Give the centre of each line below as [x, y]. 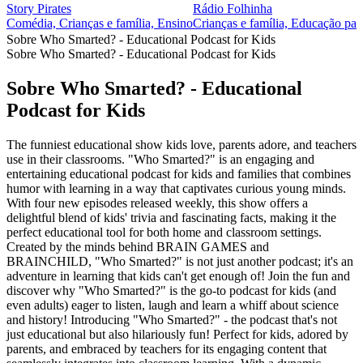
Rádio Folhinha [233, 9]
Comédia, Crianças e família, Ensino [100, 23]
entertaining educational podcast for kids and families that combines [179, 173]
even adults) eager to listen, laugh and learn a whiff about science [173, 305]
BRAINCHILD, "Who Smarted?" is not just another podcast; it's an [180, 261]
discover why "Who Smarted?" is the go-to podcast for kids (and [171, 290]
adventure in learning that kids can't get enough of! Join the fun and [178, 275]
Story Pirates [39, 9]
